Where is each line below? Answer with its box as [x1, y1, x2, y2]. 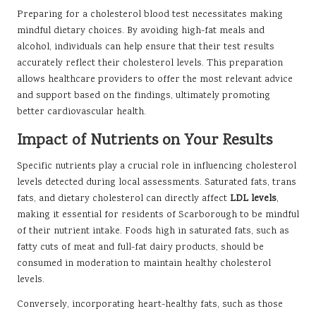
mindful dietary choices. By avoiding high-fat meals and [17, 24, 265, 39]
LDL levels [230, 192, 276, 207]
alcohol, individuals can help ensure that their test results [17, 40, 274, 55]
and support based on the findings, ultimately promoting [17, 89, 270, 104]
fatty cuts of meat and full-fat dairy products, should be [17, 241, 264, 255]
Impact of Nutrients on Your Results [17, 130, 272, 153]
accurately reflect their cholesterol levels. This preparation [17, 56, 283, 71]
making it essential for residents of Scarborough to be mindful [17, 208, 299, 223]
